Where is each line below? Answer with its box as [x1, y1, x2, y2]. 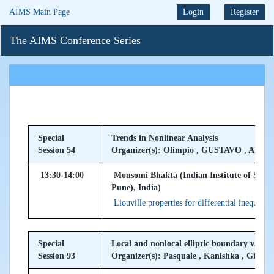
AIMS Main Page [9, 7, 70, 17]
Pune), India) [111, 183, 161, 192]
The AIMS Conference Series [10, 34, 141, 46]
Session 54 [38, 146, 75, 155]
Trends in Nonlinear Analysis [111, 133, 218, 143]
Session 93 [38, 251, 75, 261]
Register [231, 7, 259, 17]
